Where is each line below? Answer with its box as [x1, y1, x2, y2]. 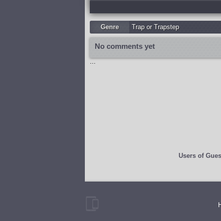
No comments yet [95, 42, 155, 50]
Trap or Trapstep [132, 23, 179, 31]
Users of [178, 152, 206, 159]
